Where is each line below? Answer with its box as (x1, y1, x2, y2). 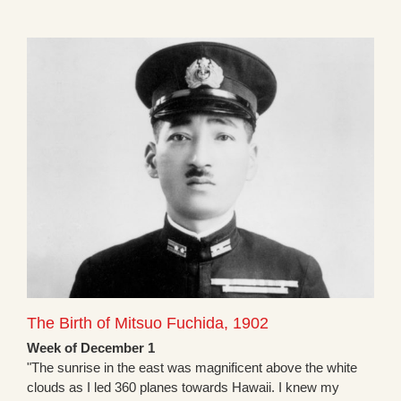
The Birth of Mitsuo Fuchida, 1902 (27, 314, 269, 333)
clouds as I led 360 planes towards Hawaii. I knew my (27, 380, 339, 396)
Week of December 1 (27, 340, 155, 356)
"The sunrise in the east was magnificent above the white (27, 360, 357, 376)
